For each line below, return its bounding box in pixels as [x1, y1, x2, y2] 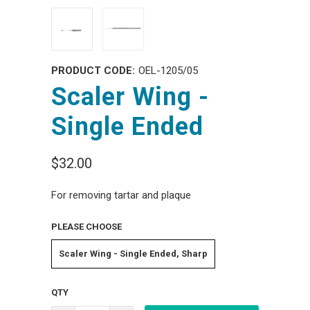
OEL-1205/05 [138, 64, 198, 77]
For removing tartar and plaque [51, 189, 191, 201]
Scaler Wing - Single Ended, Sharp [59, 248, 208, 259]
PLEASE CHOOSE [51, 221, 122, 232]
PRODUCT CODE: [51, 64, 135, 77]
